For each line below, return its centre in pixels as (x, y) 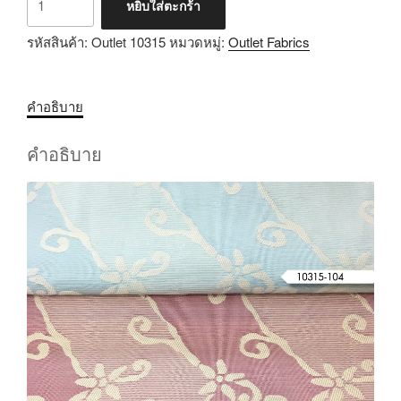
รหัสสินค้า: (59, 42)
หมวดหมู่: (199, 42)
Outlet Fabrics (269, 42)
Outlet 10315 (128, 42)
